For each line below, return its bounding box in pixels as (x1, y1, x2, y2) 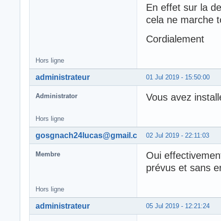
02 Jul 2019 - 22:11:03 (146, 131, 209, 139)
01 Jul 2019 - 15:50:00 (146, 73, 210, 81)
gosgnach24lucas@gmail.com (36, 131, 149, 140)
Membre (36, 150, 60, 158)
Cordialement (146, 33, 204, 44)
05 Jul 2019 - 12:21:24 (146, 202, 210, 210)
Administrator (36, 92, 77, 100)
